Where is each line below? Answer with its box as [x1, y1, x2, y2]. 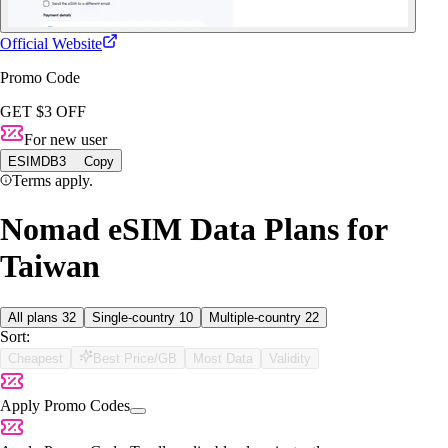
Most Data [193, 350, 253, 366]
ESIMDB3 [8, 153, 66, 169]
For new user [24, 130, 107, 148]
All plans [8, 309, 62, 325]
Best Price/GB [93, 350, 177, 366]
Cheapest [8, 350, 63, 366]
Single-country [92, 309, 179, 325]
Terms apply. [12, 171, 93, 189]
